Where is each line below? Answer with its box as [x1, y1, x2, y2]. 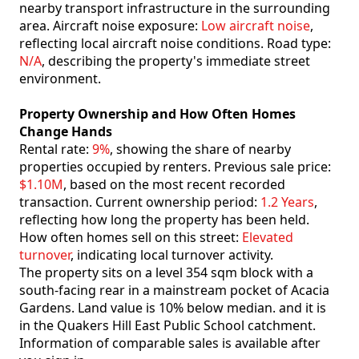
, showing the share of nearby [110, 140, 291, 159]
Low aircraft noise [201, 17, 310, 35]
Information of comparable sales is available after [19, 334, 321, 353]
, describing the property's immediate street [42, 52, 310, 71]
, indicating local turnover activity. [71, 246, 273, 264]
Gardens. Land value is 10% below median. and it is [19, 299, 326, 317]
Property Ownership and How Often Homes [19, 105, 296, 123]
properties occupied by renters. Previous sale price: [19, 158, 331, 176]
